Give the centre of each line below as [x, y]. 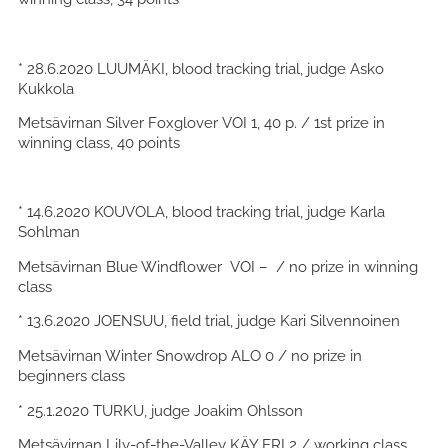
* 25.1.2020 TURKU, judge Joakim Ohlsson [160, 410]
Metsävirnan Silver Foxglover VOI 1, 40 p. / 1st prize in [201, 123]
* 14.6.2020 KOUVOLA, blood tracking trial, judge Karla [201, 212]
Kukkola [46, 88]
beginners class [71, 375]
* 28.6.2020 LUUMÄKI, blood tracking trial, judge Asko [201, 68]
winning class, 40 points [99, 143]
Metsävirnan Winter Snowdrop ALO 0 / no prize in [190, 355]
